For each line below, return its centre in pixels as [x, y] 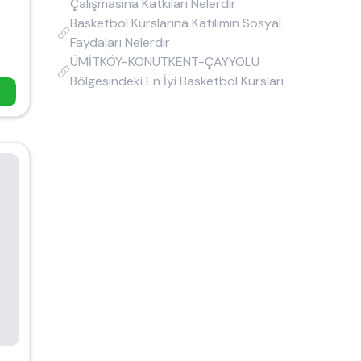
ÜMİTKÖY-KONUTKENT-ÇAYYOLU [165, 62]
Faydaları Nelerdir [120, 42]
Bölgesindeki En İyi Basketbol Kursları [177, 81]
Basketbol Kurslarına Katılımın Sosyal [176, 23]
